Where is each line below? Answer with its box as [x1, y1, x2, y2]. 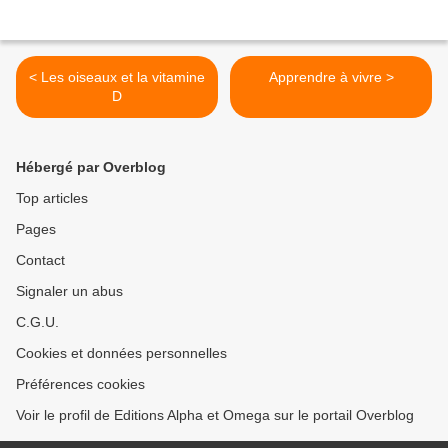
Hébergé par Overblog [16, 159, 166, 176]
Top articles [16, 190, 88, 207]
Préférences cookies [16, 376, 145, 393]
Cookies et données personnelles [16, 345, 227, 362]
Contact [16, 252, 65, 269]
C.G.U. [16, 314, 59, 331]
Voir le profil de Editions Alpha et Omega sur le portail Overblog [16, 407, 414, 424]
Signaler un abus [16, 283, 123, 300]
